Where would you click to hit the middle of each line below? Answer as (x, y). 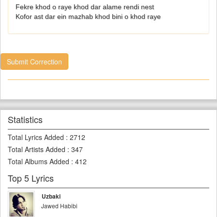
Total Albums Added (39, 162)
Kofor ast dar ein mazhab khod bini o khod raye (88, 17)
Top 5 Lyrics (31, 178)
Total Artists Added (37, 149)
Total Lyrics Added (36, 137)
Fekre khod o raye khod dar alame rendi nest (85, 7)
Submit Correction (34, 62)
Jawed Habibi (59, 206)
